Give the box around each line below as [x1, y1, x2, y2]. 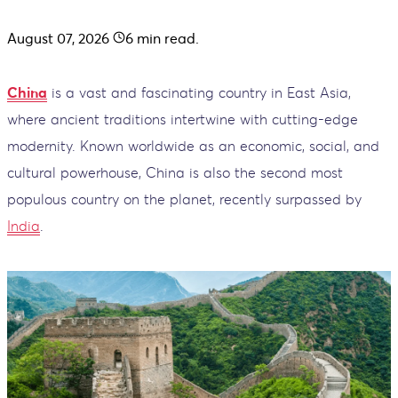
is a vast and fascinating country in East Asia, [47, 83, 351, 101]
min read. [133, 28, 199, 47]
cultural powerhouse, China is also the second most [7, 163, 343, 181]
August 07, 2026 [7, 28, 109, 47]
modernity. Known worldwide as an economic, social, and [7, 136, 379, 155]
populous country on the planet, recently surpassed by [7, 189, 362, 208]
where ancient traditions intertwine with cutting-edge [7, 109, 358, 128]
